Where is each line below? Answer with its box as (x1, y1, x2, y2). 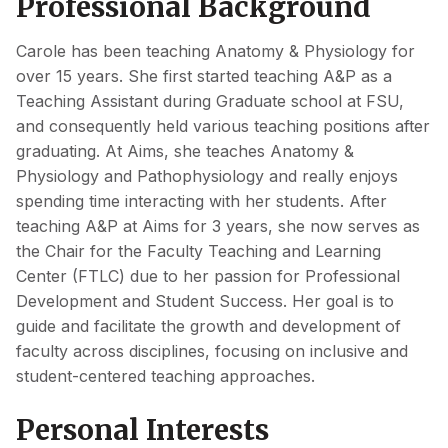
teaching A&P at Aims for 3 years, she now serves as (16, 215, 420, 236)
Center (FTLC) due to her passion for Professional (16, 265, 400, 286)
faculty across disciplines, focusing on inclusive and (16, 340, 408, 361)
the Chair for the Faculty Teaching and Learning (16, 240, 381, 261)
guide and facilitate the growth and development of (16, 315, 401, 336)
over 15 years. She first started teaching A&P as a (16, 65, 392, 86)
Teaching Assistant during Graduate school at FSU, (16, 90, 404, 111)
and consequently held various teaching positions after (16, 115, 430, 136)
